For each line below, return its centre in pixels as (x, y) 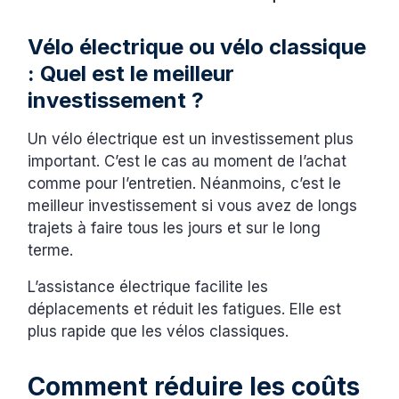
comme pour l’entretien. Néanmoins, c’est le (185, 184)
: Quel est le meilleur (131, 74)
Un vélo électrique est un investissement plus (191, 139)
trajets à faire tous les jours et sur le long (175, 228)
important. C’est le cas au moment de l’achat (187, 162)
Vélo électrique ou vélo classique (197, 47)
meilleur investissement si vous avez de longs (193, 206)
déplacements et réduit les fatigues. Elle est (185, 309)
